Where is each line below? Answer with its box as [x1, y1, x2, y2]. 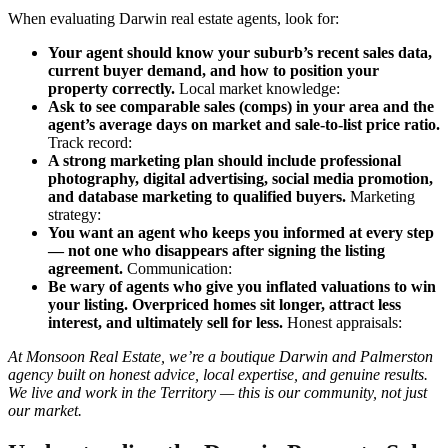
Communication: [127, 259, 232, 277]
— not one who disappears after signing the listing [48, 241, 385, 259]
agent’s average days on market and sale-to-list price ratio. [48, 115, 440, 133]
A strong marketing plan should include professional [48, 151, 401, 169]
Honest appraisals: [287, 313, 402, 331]
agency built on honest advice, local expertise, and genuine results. [8, 365, 428, 383]
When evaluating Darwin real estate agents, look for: [8, 9, 339, 27]
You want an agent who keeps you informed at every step [48, 223, 434, 241]
